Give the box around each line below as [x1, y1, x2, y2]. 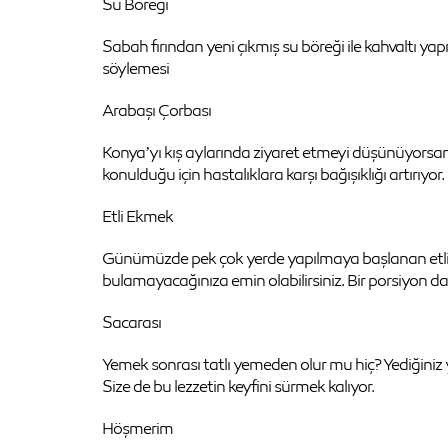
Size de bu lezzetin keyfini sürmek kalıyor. [102, 375, 374, 397]
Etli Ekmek [102, 205, 173, 227]
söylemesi [102, 57, 169, 79]
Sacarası [102, 311, 161, 333]
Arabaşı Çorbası [102, 99, 211, 121]
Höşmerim [102, 417, 173, 439]
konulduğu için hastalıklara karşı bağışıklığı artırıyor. [102, 163, 444, 185]
